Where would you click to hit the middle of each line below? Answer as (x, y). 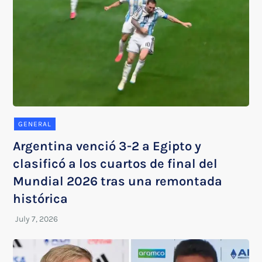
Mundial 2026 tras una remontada (118, 181)
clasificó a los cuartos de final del (116, 163)
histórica (41, 199)
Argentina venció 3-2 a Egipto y (107, 146)
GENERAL (35, 124)
